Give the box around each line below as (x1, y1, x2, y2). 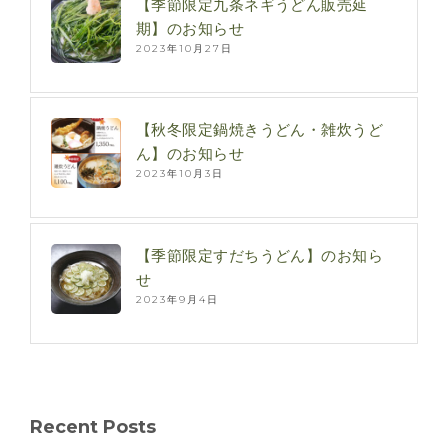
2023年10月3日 (136, 167, 224, 181)
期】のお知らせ (136, 18, 245, 38)
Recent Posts (30, 415, 156, 438)
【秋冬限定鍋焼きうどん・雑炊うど (136, 120, 384, 140)
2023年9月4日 (136, 292, 219, 306)
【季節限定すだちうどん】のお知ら (136, 245, 384, 265)
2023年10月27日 (136, 41, 233, 55)
